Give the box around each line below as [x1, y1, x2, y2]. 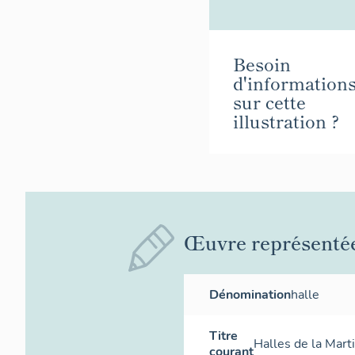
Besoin [233, 50, 291, 76]
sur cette [233, 88, 306, 114]
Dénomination [209, 285, 291, 303]
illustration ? [233, 107, 339, 133]
